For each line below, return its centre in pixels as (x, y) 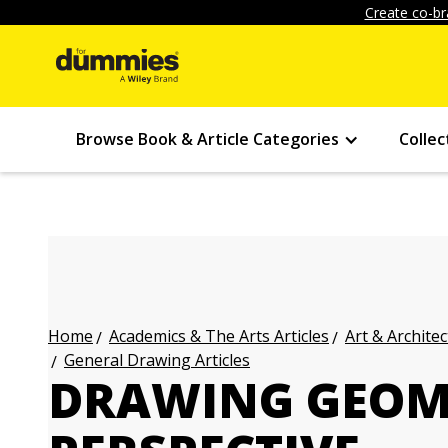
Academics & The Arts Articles (219, 336)
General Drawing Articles (157, 360)
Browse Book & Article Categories (207, 139)
